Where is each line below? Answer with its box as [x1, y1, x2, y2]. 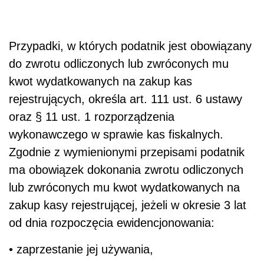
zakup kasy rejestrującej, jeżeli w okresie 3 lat [9, 198, 246, 212]
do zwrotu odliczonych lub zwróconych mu [9, 57, 229, 70]
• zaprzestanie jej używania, [9, 242, 153, 256]
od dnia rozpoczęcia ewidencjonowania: [9, 216, 214, 229]
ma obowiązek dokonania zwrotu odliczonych [9, 163, 243, 176]
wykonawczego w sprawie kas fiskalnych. [9, 127, 223, 141]
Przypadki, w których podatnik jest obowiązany [9, 39, 252, 52]
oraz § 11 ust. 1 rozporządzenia [9, 110, 174, 123]
